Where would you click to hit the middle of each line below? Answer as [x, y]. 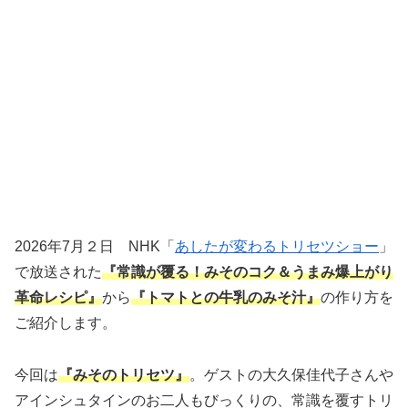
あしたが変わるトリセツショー [277, 247]
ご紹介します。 [66, 323]
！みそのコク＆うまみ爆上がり [291, 272]
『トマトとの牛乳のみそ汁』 [226, 298]
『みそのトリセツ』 [124, 375]
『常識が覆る [146, 272]
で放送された [58, 272]
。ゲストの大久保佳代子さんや [291, 375]
